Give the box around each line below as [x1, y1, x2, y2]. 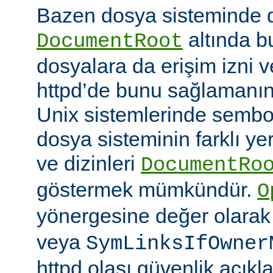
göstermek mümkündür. [37, 178, 257, 202]
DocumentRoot [37, 30, 183, 54]
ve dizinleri [37, 152, 141, 175]
